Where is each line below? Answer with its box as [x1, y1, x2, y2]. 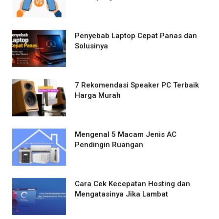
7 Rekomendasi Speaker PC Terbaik [75, 81, 199, 90]
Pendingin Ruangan [75, 140, 143, 150]
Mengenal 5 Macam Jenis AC [75, 130, 176, 139]
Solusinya [75, 42, 108, 51]
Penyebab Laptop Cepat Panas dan [75, 31, 197, 41]
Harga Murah [75, 91, 121, 100]
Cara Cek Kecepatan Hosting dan [75, 179, 190, 189]
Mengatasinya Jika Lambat [75, 190, 168, 199]
